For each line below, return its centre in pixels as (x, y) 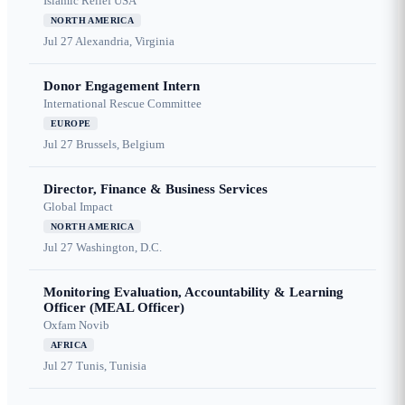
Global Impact (78, 207)
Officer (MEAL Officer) (114, 308)
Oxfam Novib (76, 325)
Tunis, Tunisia (111, 366)
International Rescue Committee (122, 104)
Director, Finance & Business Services (155, 189)
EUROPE (71, 124)
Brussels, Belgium (120, 145)
